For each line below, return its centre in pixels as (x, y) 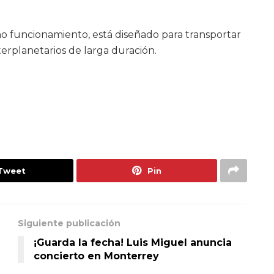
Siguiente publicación (69, 223)
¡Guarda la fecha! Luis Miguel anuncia (133, 243)
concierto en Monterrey (96, 256)
